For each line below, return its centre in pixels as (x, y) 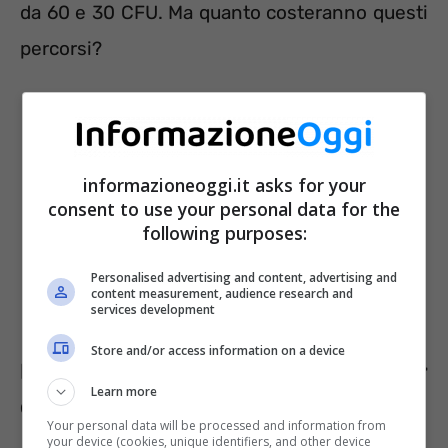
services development (153, 309)
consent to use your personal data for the (224, 209)
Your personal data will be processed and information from (217, 425)
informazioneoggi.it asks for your (224, 185)
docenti (61, 406)
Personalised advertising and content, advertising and (244, 277)
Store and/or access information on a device (218, 350)
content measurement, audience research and (222, 293)
